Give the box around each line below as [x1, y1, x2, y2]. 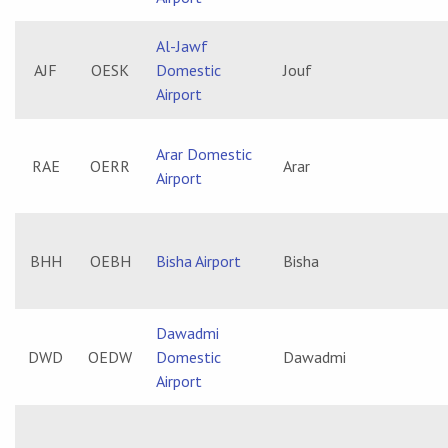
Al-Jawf [156, 36, 208, 56]
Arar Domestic [156, 144, 252, 164]
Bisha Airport [156, 251, 241, 271]
